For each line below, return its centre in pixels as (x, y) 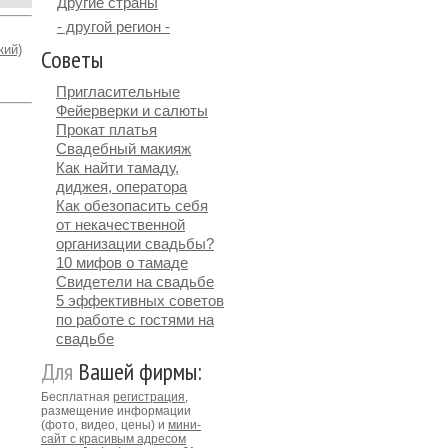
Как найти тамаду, (117, 167)
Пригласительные (118, 91)
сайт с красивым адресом (113, 439)
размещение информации (116, 411)
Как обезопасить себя (132, 205)
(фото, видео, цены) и (104, 425)
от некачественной (120, 224)
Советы (72, 59)
